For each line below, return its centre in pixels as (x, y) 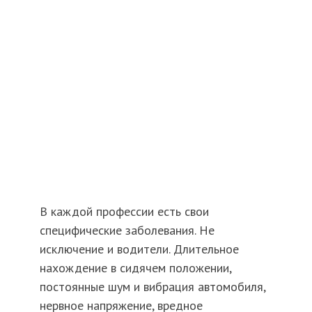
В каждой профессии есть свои (124, 212)
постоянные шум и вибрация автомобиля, (152, 287)
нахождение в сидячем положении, (135, 268)
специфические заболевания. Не (127, 231)
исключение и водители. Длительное (139, 249)
